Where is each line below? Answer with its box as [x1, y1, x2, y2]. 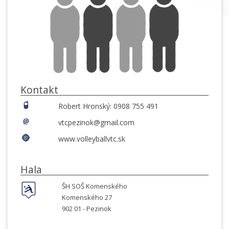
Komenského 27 [61, 193, 112, 202]
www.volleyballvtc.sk [58, 134, 125, 144]
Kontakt [20, 83, 58, 97]
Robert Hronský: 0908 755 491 [58, 101, 158, 111]
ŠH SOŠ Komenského [61, 181, 127, 191]
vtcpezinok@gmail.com [58, 118, 134, 127]
